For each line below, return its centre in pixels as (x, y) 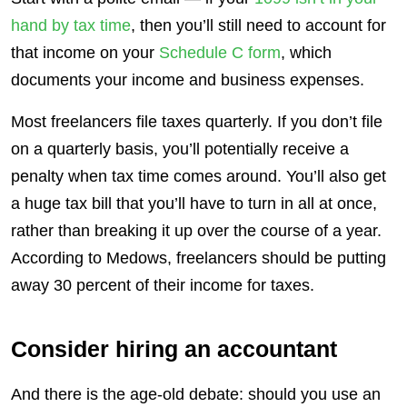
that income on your (85, 52)
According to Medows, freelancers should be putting (199, 258)
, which (306, 52)
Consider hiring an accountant (174, 348)
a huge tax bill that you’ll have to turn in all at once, (194, 203)
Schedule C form (220, 52)
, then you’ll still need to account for (258, 25)
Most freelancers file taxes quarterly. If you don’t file (197, 121)
